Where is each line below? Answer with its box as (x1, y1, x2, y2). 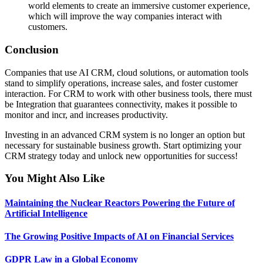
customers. (28, 22, 68, 32)
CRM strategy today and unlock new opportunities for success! (5, 150, 238, 161)
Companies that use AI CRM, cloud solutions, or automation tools (5, 67, 248, 77)
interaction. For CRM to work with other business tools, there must (5, 88, 252, 99)
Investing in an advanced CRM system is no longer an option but (5, 129, 245, 140)
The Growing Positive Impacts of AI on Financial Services (5, 231, 234, 241)
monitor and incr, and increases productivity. (5, 109, 168, 120)
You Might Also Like (5, 172, 104, 185)
